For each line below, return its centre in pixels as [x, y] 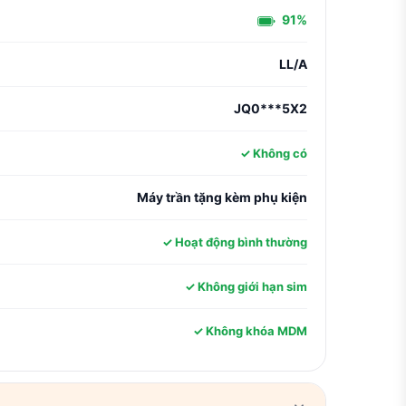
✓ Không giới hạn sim [246, 286]
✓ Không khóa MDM [250, 331]
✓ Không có [274, 153]
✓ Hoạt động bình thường [235, 242]
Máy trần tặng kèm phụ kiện [222, 197]
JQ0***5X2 [271, 108]
